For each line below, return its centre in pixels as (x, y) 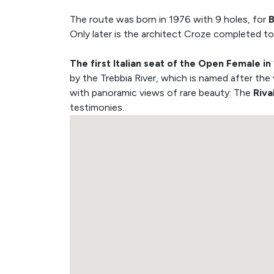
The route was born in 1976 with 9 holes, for (169, 19)
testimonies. (97, 107)
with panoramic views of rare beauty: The (161, 93)
